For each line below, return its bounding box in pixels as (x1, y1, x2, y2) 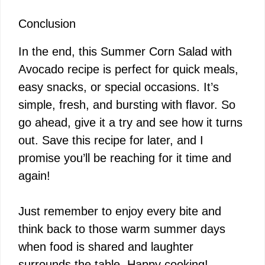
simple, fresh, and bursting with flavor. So (18, 98, 235, 111)
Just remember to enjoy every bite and (18, 204, 221, 218)
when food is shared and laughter (18, 240, 193, 253)
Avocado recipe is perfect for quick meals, (18, 62, 238, 76)
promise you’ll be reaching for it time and (18, 151, 231, 164)
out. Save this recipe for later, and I (18, 133, 203, 147)
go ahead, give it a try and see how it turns (18, 115, 243, 129)
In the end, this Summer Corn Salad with (18, 44, 232, 58)
